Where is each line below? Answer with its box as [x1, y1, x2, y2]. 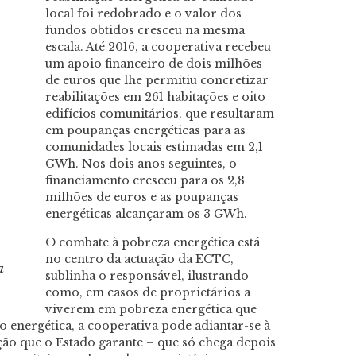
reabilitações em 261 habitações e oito [45, 90, 265, 105]
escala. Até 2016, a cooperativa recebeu [45, 40, 271, 55]
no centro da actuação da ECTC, [45, 251, 234, 266]
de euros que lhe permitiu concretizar [45, 73, 269, 88]
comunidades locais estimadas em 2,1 [45, 140, 263, 155]
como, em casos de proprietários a [45, 284, 250, 300]
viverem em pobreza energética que [45, 301, 257, 316]
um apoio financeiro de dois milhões [45, 56, 262, 72]
